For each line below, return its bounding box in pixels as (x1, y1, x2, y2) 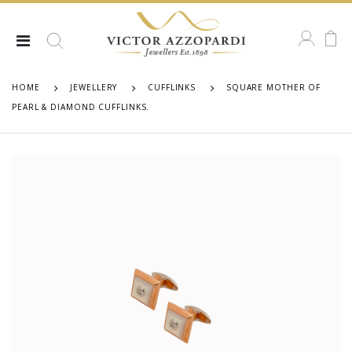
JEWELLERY (70, 82, 118, 93)
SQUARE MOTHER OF (225, 82, 321, 93)
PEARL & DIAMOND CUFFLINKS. (12, 101, 150, 113)
